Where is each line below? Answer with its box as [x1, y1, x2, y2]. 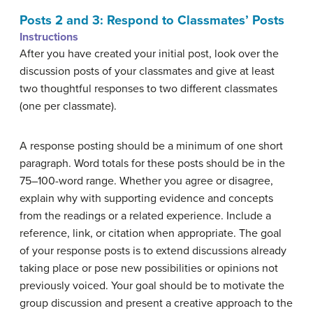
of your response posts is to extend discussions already [20, 244, 286, 258]
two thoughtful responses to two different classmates [20, 82, 277, 96]
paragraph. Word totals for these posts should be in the [20, 156, 285, 170]
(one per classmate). [20, 99, 117, 113]
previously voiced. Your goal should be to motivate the [20, 279, 284, 293]
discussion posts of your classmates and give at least [20, 64, 275, 78]
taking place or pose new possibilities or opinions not [20, 261, 278, 275]
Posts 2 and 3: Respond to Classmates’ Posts [20, 13, 284, 28]
